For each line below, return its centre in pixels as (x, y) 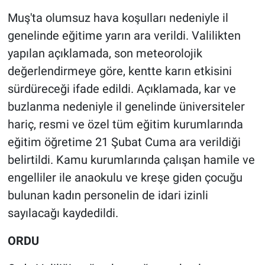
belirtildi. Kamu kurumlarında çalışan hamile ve (131, 160)
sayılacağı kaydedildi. (63, 213)
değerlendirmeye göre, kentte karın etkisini (119, 71)
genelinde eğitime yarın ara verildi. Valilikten (124, 36)
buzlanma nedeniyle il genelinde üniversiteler (126, 107)
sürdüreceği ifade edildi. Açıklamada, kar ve (122, 89)
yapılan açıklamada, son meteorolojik (105, 54)
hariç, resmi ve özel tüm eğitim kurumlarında (125, 125)
